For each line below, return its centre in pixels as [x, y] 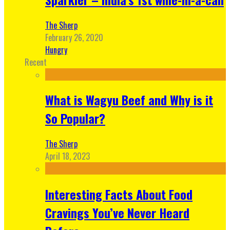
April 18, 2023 [68, 156]
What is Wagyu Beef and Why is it [129, 100]
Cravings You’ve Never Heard [117, 213]
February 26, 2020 [74, 37]
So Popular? [75, 118]
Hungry [56, 50]
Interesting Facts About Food [119, 194]
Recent [36, 62]
